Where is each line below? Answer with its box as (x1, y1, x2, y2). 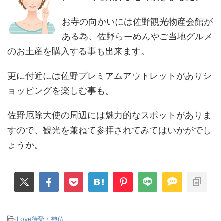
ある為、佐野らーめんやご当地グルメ (62, 31, 213, 42)
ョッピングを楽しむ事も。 (7, 85, 114, 96)
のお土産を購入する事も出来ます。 (7, 46, 149, 57)
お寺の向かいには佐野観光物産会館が (62, 16, 213, 27)
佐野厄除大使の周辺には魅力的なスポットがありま (7, 110, 212, 121)
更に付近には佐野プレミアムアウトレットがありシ (7, 71, 212, 81)
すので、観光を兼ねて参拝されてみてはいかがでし (7, 125, 212, 136)
